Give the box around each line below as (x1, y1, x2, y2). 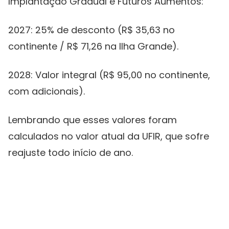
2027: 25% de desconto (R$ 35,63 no (8, 24, 175, 37)
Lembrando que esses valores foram (8, 113, 177, 127)
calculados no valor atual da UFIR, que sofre (8, 130, 209, 143)
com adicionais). (8, 85, 85, 98)
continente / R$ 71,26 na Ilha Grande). (8, 40, 178, 53)
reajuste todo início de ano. (8, 146, 135, 159)
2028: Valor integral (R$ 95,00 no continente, (8, 68, 210, 82)
